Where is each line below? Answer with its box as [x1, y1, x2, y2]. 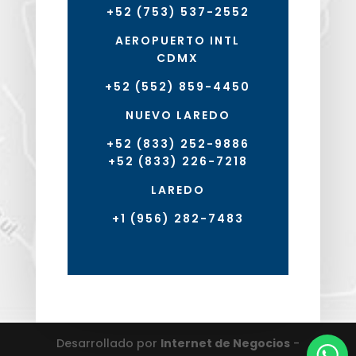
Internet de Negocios [160, 335, 290, 352]
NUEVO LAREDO [125, 107, 230, 124]
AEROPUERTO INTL [115, 33, 241, 49]
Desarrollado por [56, 335, 161, 352]
